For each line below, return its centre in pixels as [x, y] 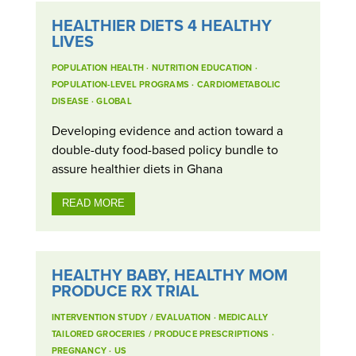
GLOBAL [114, 101]
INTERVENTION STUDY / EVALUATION [131, 317]
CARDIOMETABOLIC [239, 84]
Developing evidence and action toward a [167, 130]
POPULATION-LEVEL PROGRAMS [120, 84]
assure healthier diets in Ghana [137, 168]
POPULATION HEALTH [98, 67]
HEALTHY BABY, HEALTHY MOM [169, 275]
